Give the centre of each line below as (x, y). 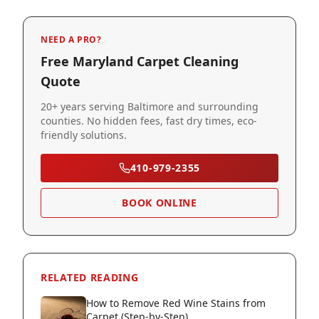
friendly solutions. (84, 135)
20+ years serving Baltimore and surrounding (150, 106)
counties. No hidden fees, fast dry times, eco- (149, 121)
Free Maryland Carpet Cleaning (140, 61)
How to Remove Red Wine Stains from (176, 303)
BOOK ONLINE (159, 203)
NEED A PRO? (71, 40)
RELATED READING (90, 277)
